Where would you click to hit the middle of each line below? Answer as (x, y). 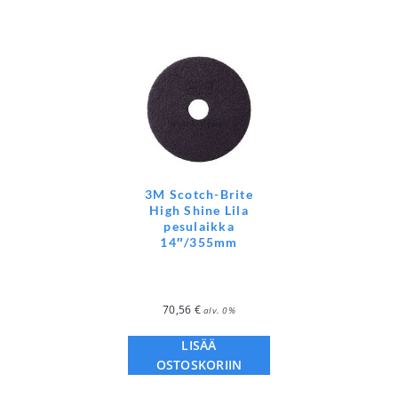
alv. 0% (219, 310)
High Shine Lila (199, 210)
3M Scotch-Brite (199, 194)
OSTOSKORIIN (199, 364)
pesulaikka (199, 226)
